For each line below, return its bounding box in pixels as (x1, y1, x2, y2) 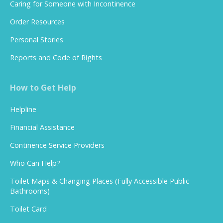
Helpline (10, 104, 36, 114)
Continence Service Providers (10, 140, 105, 150)
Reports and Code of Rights (10, 52, 102, 62)
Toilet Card (10, 204, 47, 214)
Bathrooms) (10, 186, 50, 196)
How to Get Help (10, 82, 76, 93)
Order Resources (10, 16, 65, 26)
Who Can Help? (10, 158, 60, 168)
